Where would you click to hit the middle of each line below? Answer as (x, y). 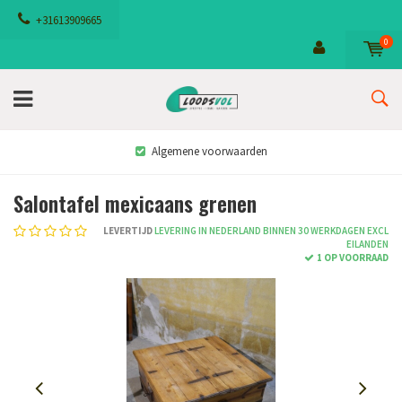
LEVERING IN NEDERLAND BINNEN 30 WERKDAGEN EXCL (271, 230)
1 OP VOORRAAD (353, 257)
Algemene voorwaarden (209, 151)
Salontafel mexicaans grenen (135, 203)
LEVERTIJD (128, 230)
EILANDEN (367, 244)
